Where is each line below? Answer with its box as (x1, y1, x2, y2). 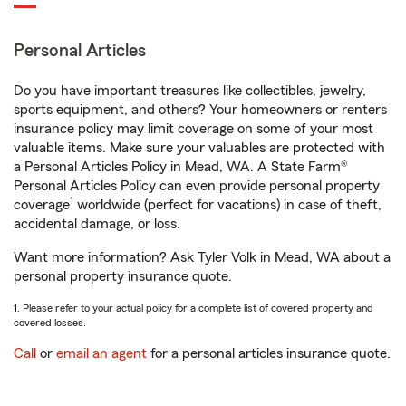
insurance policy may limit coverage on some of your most (14, 121, 373, 136)
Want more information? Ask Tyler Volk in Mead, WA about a (14, 250, 391, 265)
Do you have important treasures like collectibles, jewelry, (14, 83, 366, 98)
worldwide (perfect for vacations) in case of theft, (73, 198, 382, 212)
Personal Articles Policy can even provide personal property (14, 179, 380, 193)
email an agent (56, 346, 147, 361)
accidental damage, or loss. (14, 217, 180, 231)
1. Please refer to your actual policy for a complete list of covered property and (14, 303, 373, 314)
